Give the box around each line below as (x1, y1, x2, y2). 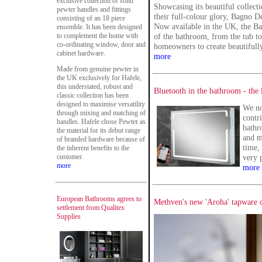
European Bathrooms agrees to (57, 195, 142, 203)
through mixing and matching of (57, 109, 146, 117)
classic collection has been (57, 91, 129, 99)
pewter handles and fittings (57, 5, 131, 13)
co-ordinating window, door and (57, 40, 146, 49)
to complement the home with (57, 32, 138, 40)
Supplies (57, 212, 81, 220)
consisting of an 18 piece (57, 14, 125, 22)
